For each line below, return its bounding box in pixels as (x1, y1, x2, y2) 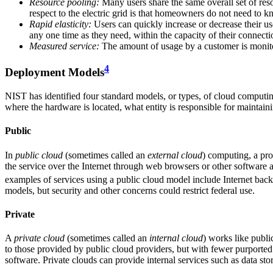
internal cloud (149, 233, 203, 244)
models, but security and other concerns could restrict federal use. (5, 185, 255, 196)
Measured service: (29, 41, 99, 52)
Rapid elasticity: (29, 19, 91, 30)
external (147, 149, 179, 160)
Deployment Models (5, 66, 104, 79)
